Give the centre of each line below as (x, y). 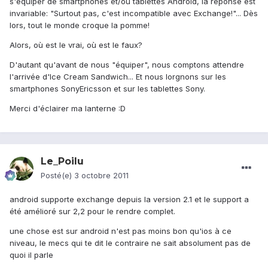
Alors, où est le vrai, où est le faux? (76, 45)
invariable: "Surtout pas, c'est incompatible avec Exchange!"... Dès (134, 13)
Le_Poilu (62, 162)
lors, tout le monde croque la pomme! (80, 25)
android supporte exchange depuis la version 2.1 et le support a (129, 200)
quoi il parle (31, 255)
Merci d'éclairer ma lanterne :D (68, 109)
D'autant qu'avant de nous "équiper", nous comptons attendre (127, 65)
